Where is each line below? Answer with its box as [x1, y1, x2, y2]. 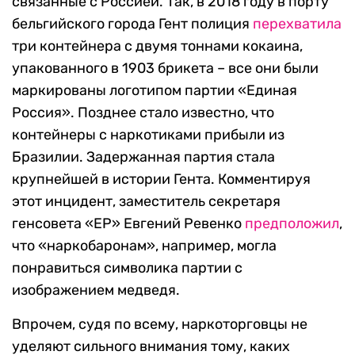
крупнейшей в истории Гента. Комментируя [12, 170, 311, 189]
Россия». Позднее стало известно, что [12, 104, 274, 122]
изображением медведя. [12, 281, 180, 300]
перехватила [253, 15, 342, 33]
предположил [245, 215, 339, 233]
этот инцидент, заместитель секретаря [12, 193, 281, 211]
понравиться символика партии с [12, 259, 242, 277]
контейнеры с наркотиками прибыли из [12, 126, 284, 144]
